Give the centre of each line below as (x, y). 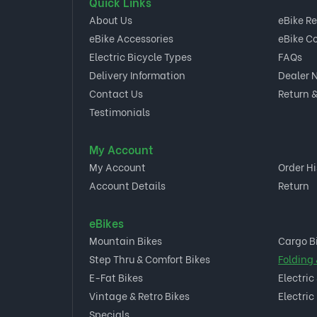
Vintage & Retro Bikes (139, 295)
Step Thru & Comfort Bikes (149, 259)
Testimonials (119, 111)
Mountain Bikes (125, 240)
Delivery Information (137, 75)
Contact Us (116, 93)
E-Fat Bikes (116, 277)
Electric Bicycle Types (140, 56)
